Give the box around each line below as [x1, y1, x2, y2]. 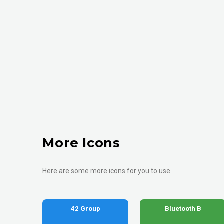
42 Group [70, 205, 100, 213]
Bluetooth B [164, 205, 201, 213]
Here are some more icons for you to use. [42, 167, 172, 175]
